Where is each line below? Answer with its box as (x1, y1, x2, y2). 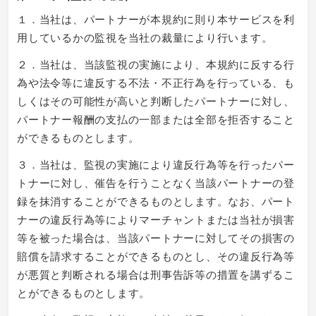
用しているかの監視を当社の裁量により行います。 (17, 29, 273, 44)
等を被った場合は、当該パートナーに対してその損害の (17, 229, 295, 245)
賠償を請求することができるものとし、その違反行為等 (17, 248, 295, 263)
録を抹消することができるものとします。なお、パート (17, 193, 295, 208)
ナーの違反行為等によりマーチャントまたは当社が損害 (17, 211, 295, 226)
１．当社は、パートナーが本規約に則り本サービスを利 (17, 11, 295, 26)
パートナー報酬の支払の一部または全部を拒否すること (17, 111, 295, 126)
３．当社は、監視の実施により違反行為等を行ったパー (17, 156, 295, 171)
